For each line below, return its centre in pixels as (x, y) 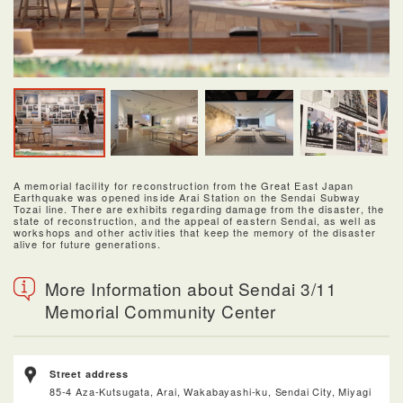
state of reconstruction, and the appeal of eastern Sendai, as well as (195, 220)
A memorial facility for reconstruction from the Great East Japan (184, 185)
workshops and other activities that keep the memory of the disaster (195, 232)
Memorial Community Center (161, 310)
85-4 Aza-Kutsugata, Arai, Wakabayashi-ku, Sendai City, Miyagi (210, 391)
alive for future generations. (87, 243)
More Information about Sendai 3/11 (191, 288)
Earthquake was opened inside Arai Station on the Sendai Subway (188, 197)
